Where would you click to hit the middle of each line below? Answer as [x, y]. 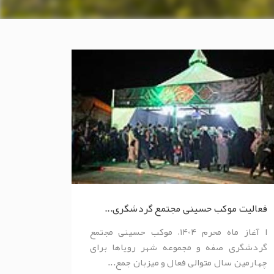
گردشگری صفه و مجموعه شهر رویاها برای [179, 247]
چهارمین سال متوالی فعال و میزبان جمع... [187, 263]
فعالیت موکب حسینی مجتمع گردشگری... [186, 209]
